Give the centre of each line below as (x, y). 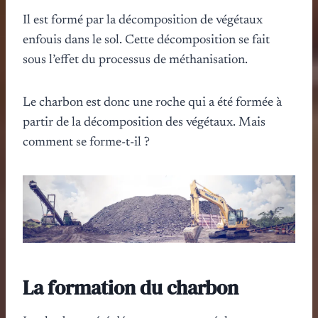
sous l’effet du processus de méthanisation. (135, 60)
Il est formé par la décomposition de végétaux (143, 20)
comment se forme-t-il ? (86, 142)
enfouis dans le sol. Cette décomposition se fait (146, 40)
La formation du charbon (131, 287)
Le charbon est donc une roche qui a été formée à (152, 103)
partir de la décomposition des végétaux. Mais (144, 122)
